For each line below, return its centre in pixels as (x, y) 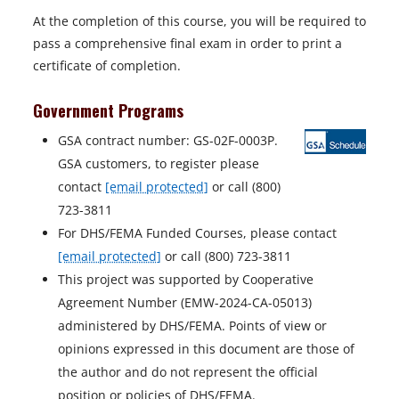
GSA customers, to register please (159, 163)
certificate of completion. (107, 65)
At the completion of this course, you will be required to (199, 21)
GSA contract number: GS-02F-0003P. (168, 140)
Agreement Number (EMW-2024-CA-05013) (185, 302)
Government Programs (110, 110)
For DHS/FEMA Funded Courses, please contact (197, 233)
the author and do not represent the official (188, 372)
